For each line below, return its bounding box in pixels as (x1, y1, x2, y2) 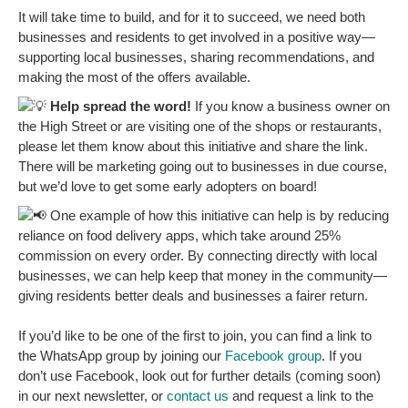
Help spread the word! (50, 98, 191, 114)
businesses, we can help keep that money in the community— (18, 268, 387, 283)
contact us (167, 388, 229, 403)
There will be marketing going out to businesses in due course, (18, 158, 387, 174)
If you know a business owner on (191, 98, 390, 114)
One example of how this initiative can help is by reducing (46, 208, 389, 223)
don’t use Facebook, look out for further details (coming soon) (18, 368, 381, 383)
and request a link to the (229, 388, 373, 403)
